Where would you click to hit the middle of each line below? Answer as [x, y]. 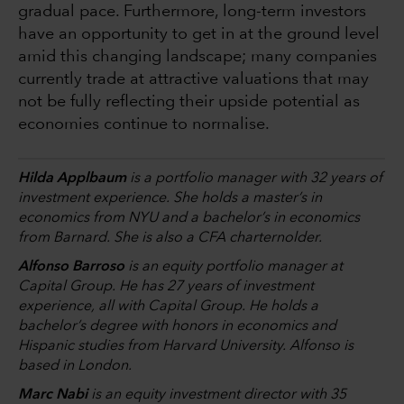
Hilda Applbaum [72, 179]
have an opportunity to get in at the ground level [199, 35]
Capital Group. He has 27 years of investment [166, 287]
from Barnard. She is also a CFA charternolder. [172, 239]
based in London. [77, 367]
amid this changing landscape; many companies [197, 57]
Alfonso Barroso [71, 267]
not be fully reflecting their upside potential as [189, 102]
